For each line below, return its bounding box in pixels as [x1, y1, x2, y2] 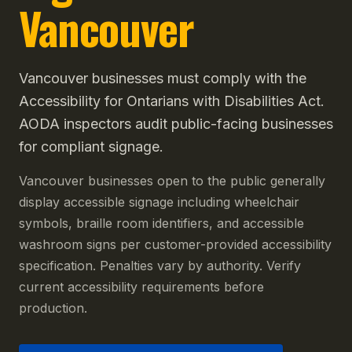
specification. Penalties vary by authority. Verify [19, 258, 301, 273]
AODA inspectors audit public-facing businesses [19, 115, 333, 132]
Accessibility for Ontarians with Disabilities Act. [19, 93, 324, 109]
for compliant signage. [19, 138, 163, 155]
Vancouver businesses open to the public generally [19, 173, 325, 189]
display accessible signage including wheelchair [19, 194, 299, 210]
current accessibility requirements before [19, 279, 264, 295]
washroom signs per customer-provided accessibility [19, 236, 332, 252]
